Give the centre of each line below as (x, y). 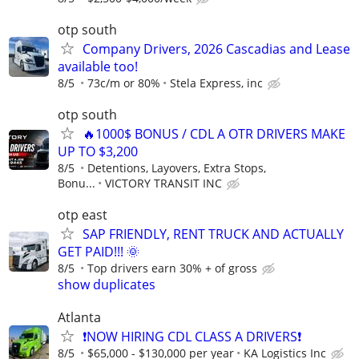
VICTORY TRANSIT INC (163, 183)
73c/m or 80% (124, 83)
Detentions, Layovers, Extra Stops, (177, 167)
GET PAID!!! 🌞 (99, 252)
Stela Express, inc (216, 83)
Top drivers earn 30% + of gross (172, 268)
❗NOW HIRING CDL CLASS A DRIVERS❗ (192, 337)
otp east (83, 215)
